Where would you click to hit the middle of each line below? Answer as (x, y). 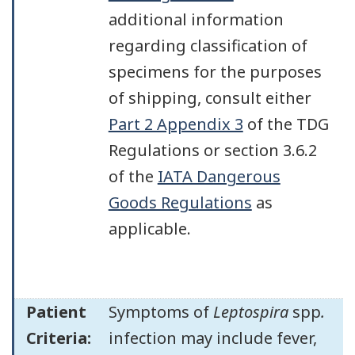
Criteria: (59, 338)
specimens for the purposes (215, 71)
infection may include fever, (212, 338)
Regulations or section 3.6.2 (212, 150)
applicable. (149, 228)
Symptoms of (160, 311)
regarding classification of (208, 45)
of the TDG (286, 124)
